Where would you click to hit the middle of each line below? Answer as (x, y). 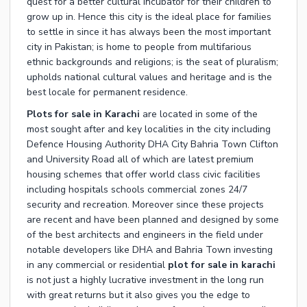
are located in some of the (199, 114)
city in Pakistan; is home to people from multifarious (139, 47)
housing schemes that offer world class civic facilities (144, 175)
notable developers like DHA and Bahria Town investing (150, 250)
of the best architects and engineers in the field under (145, 235)
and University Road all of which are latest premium (140, 160)
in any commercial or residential (97, 265)
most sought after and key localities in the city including (149, 130)
